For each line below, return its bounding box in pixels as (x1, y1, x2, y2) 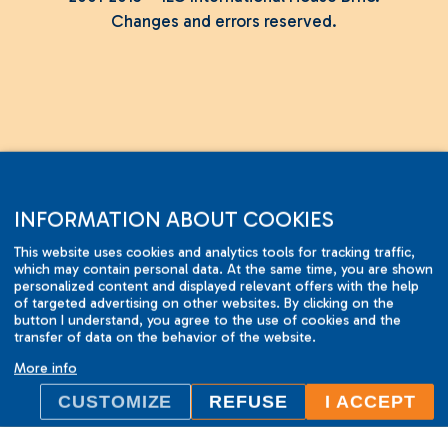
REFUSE (209, 391, 288, 412)
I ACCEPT (324, 391, 416, 412)
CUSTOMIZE (58, 391, 173, 412)
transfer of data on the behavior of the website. (14, 328, 316, 346)
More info (14, 359, 77, 377)
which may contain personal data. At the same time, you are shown (14, 260, 433, 278)
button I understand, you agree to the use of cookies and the (14, 311, 401, 329)
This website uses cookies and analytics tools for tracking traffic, (14, 243, 415, 261)
